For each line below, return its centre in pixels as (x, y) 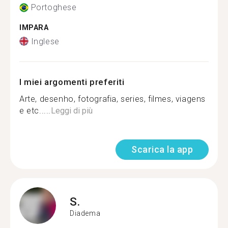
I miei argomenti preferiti (72, 82)
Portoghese (54, 7)
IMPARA (34, 28)
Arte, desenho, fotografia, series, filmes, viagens (113, 99)
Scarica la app (162, 149)
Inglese (45, 41)
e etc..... (35, 110)
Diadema (85, 213)
